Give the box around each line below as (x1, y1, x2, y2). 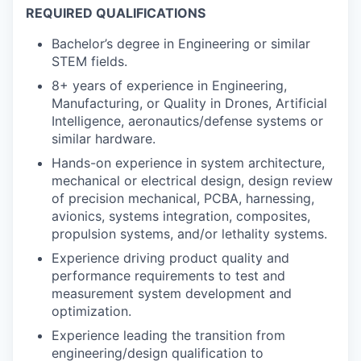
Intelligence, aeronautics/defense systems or (52, 113, 323, 129)
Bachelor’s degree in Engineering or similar (52, 35, 310, 52)
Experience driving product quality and (52, 250, 289, 266)
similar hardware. (52, 131, 156, 147)
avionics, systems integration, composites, (52, 208, 310, 224)
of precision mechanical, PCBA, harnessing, (52, 190, 314, 206)
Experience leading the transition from (52, 327, 285, 343)
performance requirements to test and (52, 268, 285, 284)
